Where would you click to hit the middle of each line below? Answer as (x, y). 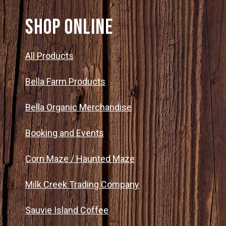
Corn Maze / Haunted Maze (80, 158)
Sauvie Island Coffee (67, 210)
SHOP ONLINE (69, 27)
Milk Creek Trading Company (82, 184)
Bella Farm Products (65, 81)
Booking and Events (65, 133)
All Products (49, 55)
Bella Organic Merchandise (78, 107)
